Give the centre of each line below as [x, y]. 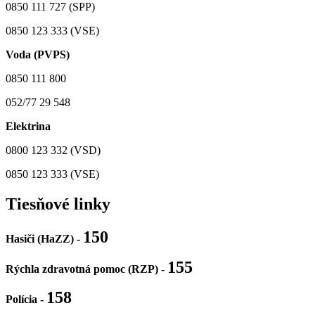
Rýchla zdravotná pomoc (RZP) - [86, 269]
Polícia [21, 299]
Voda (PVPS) [38, 54]
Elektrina [30, 126]
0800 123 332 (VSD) [53, 150]
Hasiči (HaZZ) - [44, 238]
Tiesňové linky [58, 204]
